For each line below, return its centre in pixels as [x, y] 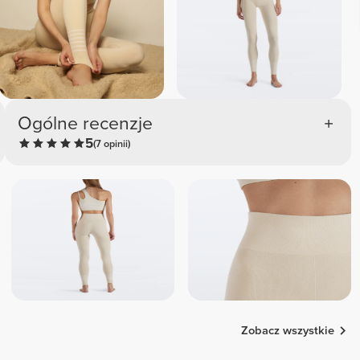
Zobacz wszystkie [288, 330]
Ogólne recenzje [86, 123]
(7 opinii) [112, 143]
